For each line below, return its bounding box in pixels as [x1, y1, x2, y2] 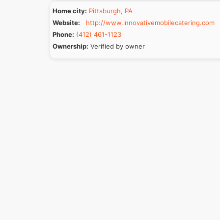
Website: [53, 19, 80, 27]
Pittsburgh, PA [89, 7, 133, 15]
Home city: [53, 7, 87, 15]
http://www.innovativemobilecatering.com [86, 19, 215, 27]
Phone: [53, 30, 74, 38]
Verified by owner [90, 42, 145, 50]
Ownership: [53, 42, 88, 50]
